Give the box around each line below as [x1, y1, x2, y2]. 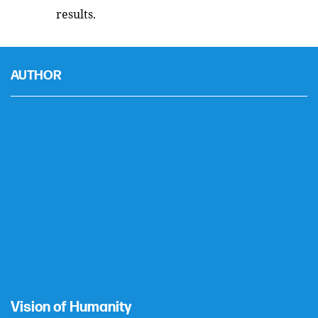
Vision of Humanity [11, 299, 131, 316]
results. [56, 6, 96, 21]
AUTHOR [11, 68, 62, 83]
